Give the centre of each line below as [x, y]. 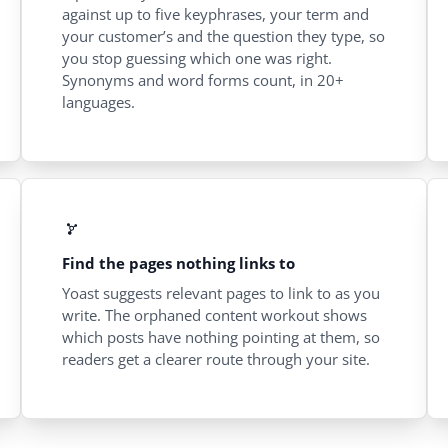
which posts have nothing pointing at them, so [221, 337]
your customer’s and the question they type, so [224, 36]
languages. [99, 102]
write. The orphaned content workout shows [215, 315]
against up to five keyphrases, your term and [216, 14]
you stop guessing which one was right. [197, 58]
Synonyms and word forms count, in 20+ [203, 80]
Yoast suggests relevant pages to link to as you [221, 293]
